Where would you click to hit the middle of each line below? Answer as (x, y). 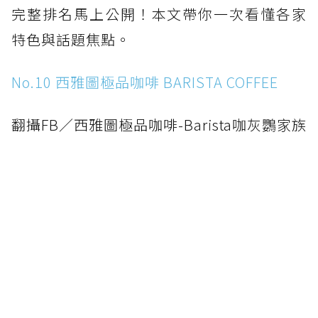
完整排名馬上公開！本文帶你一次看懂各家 (159, 14)
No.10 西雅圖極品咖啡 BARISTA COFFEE (145, 82)
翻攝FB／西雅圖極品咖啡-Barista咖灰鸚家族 (159, 125)
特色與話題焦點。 (71, 40)
